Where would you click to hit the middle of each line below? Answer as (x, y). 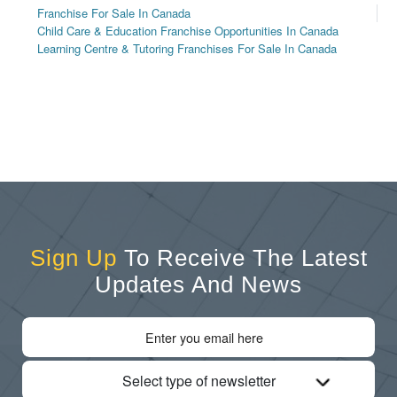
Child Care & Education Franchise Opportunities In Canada (188, 31)
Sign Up (73, 257)
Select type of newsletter (198, 380)
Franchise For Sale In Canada (114, 13)
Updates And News (198, 284)
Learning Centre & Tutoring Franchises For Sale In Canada (187, 49)
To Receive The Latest (242, 257)
